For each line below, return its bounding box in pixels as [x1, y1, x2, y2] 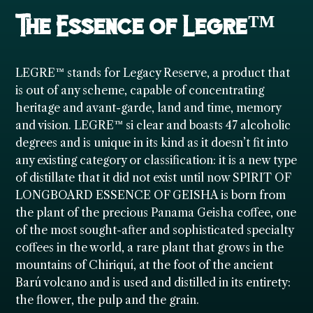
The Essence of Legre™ [15, 11, 276, 43]
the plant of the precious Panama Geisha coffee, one [15, 205, 297, 220]
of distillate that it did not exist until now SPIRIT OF [15, 170, 291, 185]
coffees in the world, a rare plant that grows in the [15, 240, 284, 255]
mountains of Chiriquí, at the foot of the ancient [15, 258, 274, 272]
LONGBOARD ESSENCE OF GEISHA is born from [15, 188, 286, 203]
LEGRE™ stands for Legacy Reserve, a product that [15, 66, 291, 80]
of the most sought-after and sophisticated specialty [15, 223, 294, 238]
